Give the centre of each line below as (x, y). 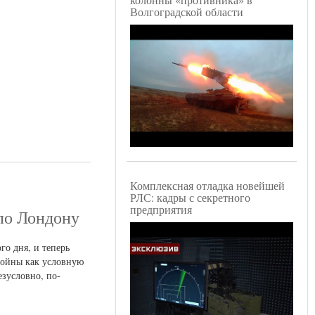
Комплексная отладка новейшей (207, 186)
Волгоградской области (187, 12)
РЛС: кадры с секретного (190, 198)
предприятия (161, 210)
